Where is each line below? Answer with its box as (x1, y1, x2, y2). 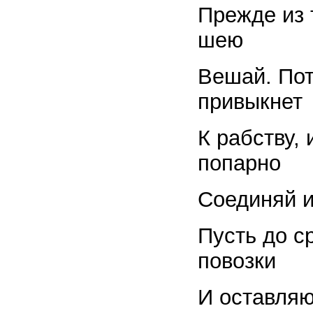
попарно (198, 151, 281, 175)
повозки (198, 249, 276, 273)
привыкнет (198, 89, 303, 114)
